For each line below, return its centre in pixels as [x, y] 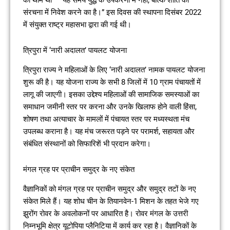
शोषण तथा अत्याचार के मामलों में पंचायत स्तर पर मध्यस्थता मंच [106, 119]
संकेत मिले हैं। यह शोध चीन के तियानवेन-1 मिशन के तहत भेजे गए [111, 202]
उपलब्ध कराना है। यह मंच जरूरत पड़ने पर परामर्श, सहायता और [109, 132]
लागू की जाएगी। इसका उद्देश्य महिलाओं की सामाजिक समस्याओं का [111, 95]
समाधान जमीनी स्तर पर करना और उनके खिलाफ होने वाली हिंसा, [110, 107]
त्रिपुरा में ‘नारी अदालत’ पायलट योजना [75, 50]
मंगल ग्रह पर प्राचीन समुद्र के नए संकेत [79, 169]
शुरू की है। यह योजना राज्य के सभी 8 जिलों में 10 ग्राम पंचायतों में [112, 82]
